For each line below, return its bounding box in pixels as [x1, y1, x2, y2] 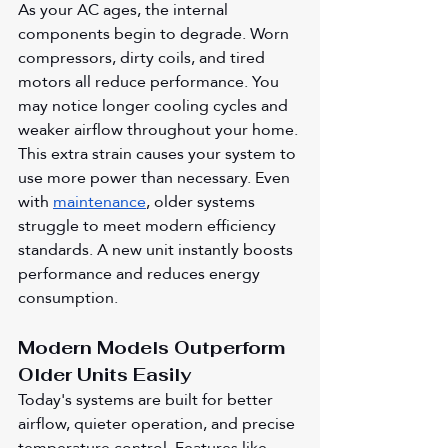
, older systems [146, 185, 259, 217]
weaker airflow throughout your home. [18, 113, 302, 145]
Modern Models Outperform [18, 335, 290, 359]
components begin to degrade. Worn [18, 17, 293, 49]
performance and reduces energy [18, 257, 264, 289]
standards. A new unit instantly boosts [18, 233, 297, 265]
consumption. [18, 281, 118, 313]
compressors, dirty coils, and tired [18, 41, 269, 73]
